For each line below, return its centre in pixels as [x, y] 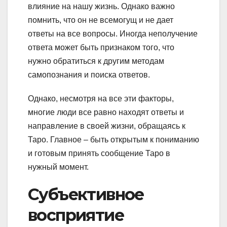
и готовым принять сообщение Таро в [99, 153]
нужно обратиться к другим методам [96, 61]
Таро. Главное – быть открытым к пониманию [113, 139]
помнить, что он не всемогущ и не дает [101, 20]
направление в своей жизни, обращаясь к [107, 126]
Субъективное [86, 194]
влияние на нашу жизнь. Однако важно [101, 6]
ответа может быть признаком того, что [101, 47]
